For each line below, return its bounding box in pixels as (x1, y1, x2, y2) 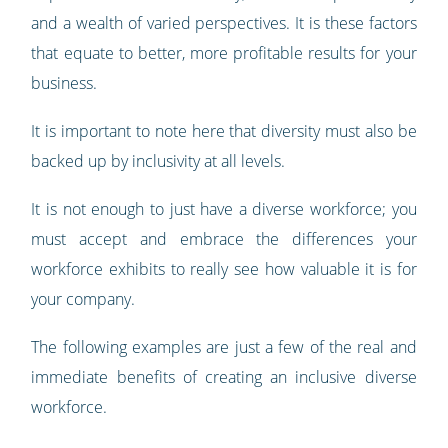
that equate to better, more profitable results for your (31, 42, 417, 65)
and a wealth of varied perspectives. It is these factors (31, 12, 417, 35)
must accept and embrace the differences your (31, 228, 417, 251)
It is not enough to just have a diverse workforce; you (31, 198, 417, 221)
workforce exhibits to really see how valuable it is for (31, 258, 417, 281)
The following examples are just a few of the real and (31, 336, 417, 359)
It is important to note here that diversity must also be (31, 120, 417, 143)
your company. (31, 288, 140, 311)
